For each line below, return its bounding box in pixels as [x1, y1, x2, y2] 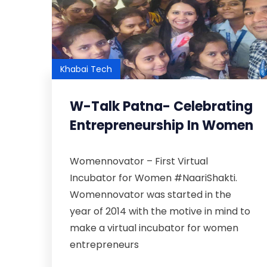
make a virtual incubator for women [70, 221, 238, 235]
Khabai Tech [60, 63, 112, 75]
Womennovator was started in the [70, 188, 231, 201]
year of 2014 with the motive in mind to [70, 204, 250, 218]
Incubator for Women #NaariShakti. [70, 171, 237, 185]
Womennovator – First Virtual [70, 154, 208, 168]
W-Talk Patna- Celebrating [70, 97, 253, 116]
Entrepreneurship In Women [70, 116, 253, 135]
